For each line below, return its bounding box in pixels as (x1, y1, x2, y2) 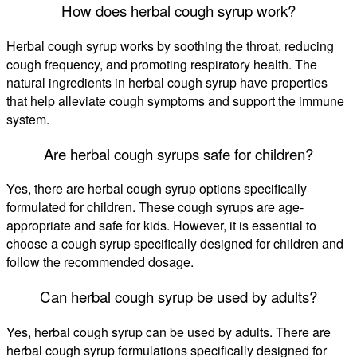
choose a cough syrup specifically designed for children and (6, 234, 343, 253)
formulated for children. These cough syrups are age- (6, 198, 304, 217)
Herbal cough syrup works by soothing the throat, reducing (6, 37, 334, 56)
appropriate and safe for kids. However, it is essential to (6, 216, 316, 235)
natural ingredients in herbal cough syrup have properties (6, 73, 328, 92)
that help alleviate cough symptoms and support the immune (6, 92, 344, 111)
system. (6, 110, 49, 129)
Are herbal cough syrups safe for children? (44, 143, 313, 164)
